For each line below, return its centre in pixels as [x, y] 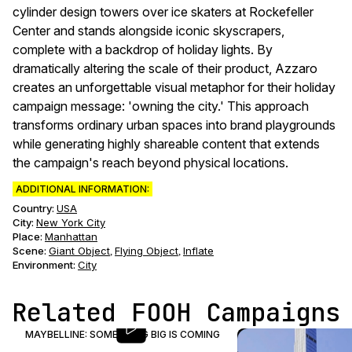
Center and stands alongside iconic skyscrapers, [148, 31]
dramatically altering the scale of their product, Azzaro [165, 68]
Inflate [198, 251]
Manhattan [71, 236]
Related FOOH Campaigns [176, 312]
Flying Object [147, 251]
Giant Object [79, 251]
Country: [33, 208]
